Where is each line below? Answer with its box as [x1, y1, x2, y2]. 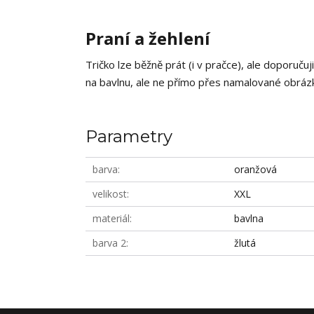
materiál [93, 212, 130, 225]
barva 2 [93, 236, 126, 250]
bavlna [234, 212, 264, 225]
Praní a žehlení [86, 27, 210, 50]
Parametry [86, 126, 172, 146]
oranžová [234, 163, 278, 176]
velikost [93, 187, 127, 200]
